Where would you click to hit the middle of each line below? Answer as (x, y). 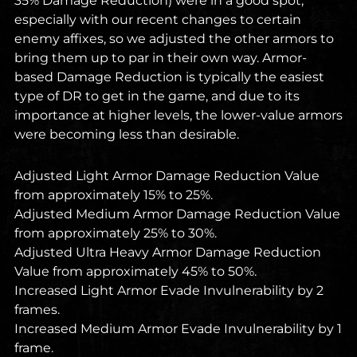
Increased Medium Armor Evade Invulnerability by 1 (178, 329)
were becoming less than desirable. (127, 135)
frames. (37, 310)
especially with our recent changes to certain (158, 20)
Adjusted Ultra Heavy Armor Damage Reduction (168, 253)
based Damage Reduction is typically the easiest (169, 77)
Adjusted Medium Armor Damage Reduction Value (177, 214)
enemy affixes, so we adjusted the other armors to (174, 39)
